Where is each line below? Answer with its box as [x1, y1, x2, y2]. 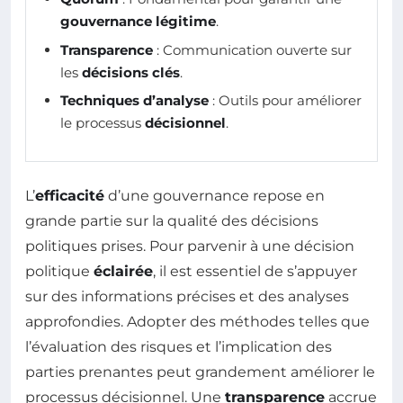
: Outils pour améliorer [209, 92, 362, 109]
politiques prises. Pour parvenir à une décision [25, 237, 354, 255]
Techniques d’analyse [60, 92, 209, 109]
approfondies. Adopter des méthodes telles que [25, 312, 370, 330]
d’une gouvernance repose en [104, 186, 325, 204]
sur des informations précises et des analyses [25, 287, 349, 305]
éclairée [94, 262, 153, 280]
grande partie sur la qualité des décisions [25, 211, 318, 229]
